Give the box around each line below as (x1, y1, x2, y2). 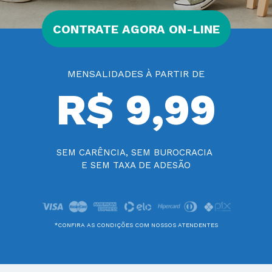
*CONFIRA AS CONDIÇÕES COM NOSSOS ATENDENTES (54, 221, 218, 228)
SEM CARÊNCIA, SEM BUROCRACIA (56, 147, 212, 158)
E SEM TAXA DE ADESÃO (81, 160, 191, 171)
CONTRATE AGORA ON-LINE (52, 21, 220, 36)
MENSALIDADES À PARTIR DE (67, 67, 205, 80)
